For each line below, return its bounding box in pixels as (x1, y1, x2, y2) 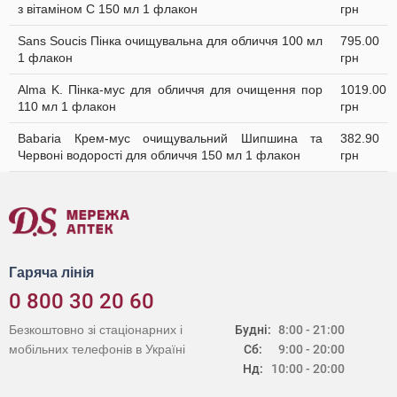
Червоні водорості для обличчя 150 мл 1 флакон (18, 148, 300, 162)
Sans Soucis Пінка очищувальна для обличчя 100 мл (18, 34, 323, 48)
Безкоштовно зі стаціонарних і (9, 323, 183, 337)
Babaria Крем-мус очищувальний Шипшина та (18, 131, 323, 145)
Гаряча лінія (9, 265, 94, 280)
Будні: (235, 323, 272, 337)
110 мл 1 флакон (18, 99, 116, 113)
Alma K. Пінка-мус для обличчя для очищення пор (18, 82, 323, 97)
